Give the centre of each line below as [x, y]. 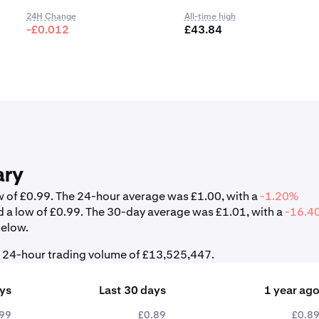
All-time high [210, 16]
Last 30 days [132, 290]
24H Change [51, 16]
